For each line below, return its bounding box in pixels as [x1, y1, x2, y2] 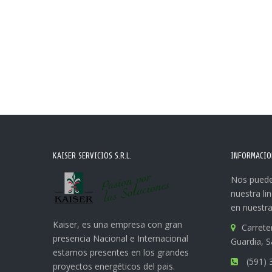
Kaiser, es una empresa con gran [53, 218, 182, 230]
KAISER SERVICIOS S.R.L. [53, 146, 131, 165]
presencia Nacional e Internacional [53, 232, 188, 244]
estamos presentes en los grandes [53, 246, 189, 258]
